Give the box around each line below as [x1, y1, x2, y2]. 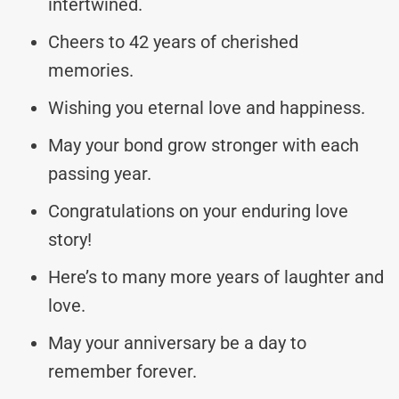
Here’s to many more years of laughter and [48, 265, 384, 288]
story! [48, 228, 92, 250]
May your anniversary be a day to [48, 331, 306, 354]
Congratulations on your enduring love [48, 199, 348, 222]
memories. [48, 59, 134, 81]
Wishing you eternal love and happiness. [48, 96, 365, 118]
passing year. [48, 162, 151, 184]
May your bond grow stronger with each [48, 134, 359, 156]
